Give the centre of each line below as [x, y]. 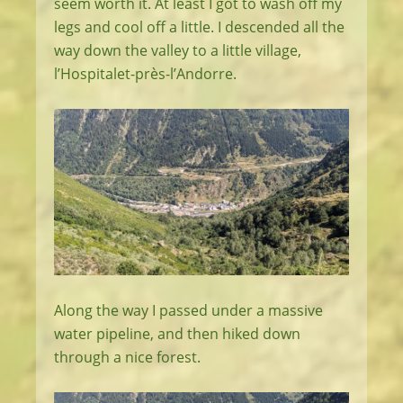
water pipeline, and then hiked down [177, 333]
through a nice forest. [127, 357]
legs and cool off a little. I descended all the [199, 27]
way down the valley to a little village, [178, 51]
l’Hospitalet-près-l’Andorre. [145, 74]
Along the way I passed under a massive [188, 310]
